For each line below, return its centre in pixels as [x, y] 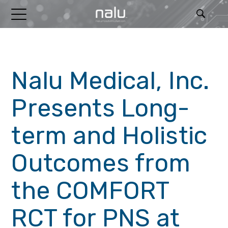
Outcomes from [101, 163]
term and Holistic [109, 136]
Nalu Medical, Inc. [110, 81]
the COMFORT [90, 191]
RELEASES [30, 54]
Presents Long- [101, 108]
